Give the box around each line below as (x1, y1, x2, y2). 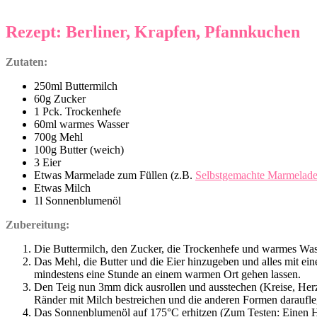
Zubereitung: (6, 219, 72, 231)
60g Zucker (34, 93, 86, 105)
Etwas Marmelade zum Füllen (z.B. (34, 169, 195, 182)
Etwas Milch (34, 182, 91, 195)
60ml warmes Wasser (34, 118, 129, 131)
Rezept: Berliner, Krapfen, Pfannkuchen (6, 23, 304, 42)
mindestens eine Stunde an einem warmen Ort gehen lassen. (34, 268, 301, 281)
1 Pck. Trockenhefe (34, 105, 121, 118)
